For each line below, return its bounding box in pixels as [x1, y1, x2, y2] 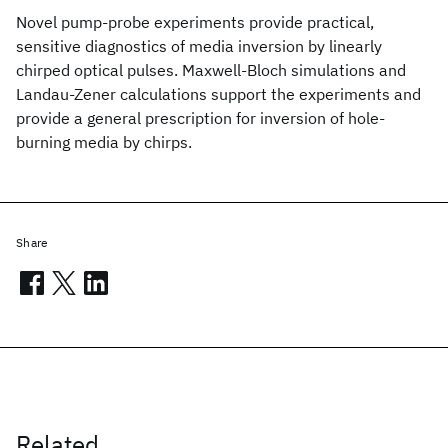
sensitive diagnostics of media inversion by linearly [16, 36, 382, 56]
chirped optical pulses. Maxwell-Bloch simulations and [16, 60, 406, 80]
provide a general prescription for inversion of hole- [16, 108, 385, 128]
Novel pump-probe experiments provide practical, [16, 12, 374, 32]
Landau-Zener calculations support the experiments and [16, 84, 421, 104]
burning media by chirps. [16, 132, 192, 152]
